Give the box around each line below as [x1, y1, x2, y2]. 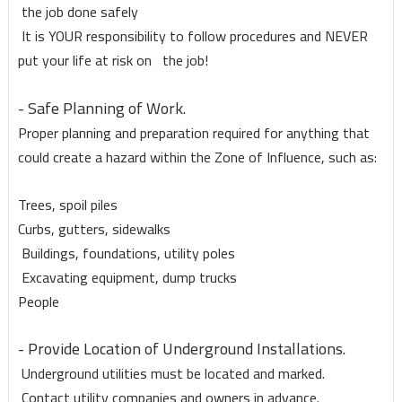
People [17, 288, 59, 316]
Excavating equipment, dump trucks [17, 264, 237, 292]
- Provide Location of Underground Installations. [17, 334, 345, 364]
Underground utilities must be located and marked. [17, 360, 325, 388]
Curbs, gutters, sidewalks [17, 215, 170, 243]
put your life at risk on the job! [17, 47, 208, 74]
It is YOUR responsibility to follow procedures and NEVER [17, 22, 368, 50]
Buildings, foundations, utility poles [17, 240, 235, 267]
